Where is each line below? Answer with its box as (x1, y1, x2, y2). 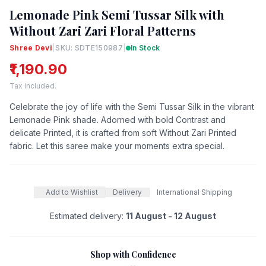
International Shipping (157, 187, 232, 197)
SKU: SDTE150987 (55, 43, 123, 52)
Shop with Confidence (90, 248, 176, 260)
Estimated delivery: (50, 210, 126, 221)
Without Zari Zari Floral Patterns (9, 22, 196, 39)
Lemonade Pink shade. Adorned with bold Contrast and (9, 114, 226, 125)
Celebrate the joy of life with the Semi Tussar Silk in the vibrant (9, 101, 254, 112)
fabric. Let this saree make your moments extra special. (9, 140, 224, 151)
